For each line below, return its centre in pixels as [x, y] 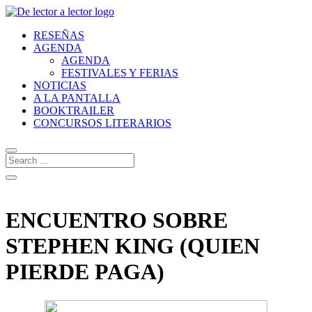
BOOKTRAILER [74, 110]
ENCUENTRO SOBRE [117, 220]
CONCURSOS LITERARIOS [102, 123]
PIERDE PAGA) [85, 272]
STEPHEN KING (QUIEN [133, 246]
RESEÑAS [59, 35]
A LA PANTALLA [77, 98]
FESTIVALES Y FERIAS [120, 73]
